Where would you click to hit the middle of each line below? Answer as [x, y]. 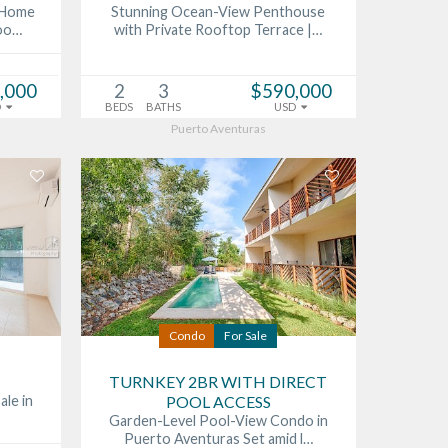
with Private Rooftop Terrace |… [218, 30]
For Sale [246, 336]
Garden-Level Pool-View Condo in [218, 421]
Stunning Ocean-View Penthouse [218, 12]
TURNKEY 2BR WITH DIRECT [218, 382]
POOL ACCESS [218, 402]
